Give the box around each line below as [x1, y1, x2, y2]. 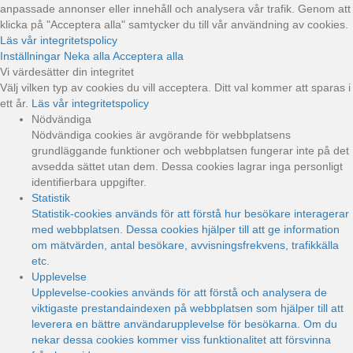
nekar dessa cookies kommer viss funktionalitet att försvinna [32, 333, 331, 346]
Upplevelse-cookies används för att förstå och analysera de [32, 285, 327, 299]
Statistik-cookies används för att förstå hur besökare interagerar [32, 206, 349, 220]
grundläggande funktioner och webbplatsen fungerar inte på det [32, 143, 349, 157]
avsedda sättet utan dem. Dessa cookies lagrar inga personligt [32, 159, 343, 173]
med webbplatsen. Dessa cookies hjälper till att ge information [32, 222, 340, 236]
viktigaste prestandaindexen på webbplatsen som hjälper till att [32, 301, 344, 314]
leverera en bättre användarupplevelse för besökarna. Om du [32, 317, 337, 330]
